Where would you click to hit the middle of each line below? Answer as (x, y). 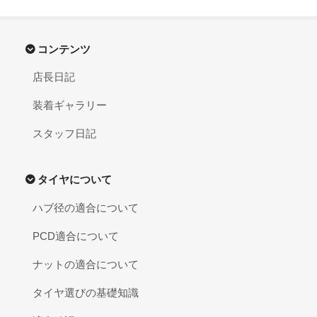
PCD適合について (76, 236)
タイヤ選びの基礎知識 (86, 293)
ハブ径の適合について (86, 208)
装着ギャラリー (70, 105)
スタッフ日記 (64, 134)
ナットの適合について (86, 265)
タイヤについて (75, 180)
